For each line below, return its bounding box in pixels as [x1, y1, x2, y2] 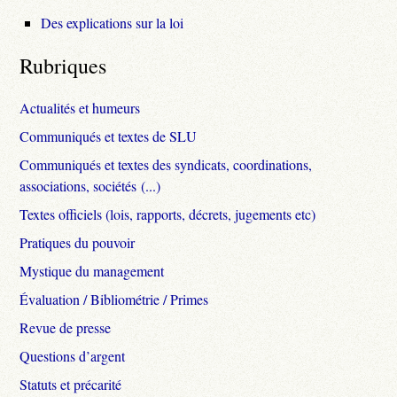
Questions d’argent [19, 346, 126, 365]
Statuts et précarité [19, 374, 122, 393]
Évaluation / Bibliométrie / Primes [19, 289, 209, 308]
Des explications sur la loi [41, 12, 184, 32]
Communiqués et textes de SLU [19, 126, 198, 145]
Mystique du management [19, 261, 165, 280]
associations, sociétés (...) [19, 175, 161, 195]
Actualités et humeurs [19, 97, 141, 117]
